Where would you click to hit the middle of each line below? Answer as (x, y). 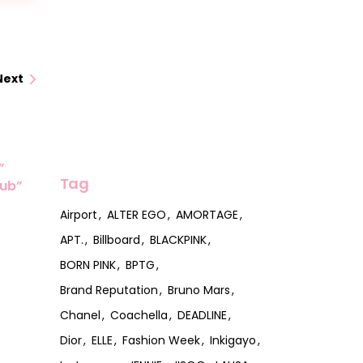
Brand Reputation (109, 290)
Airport (78, 214)
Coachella (139, 315)
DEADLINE (202, 315)
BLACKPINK (178, 239)
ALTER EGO (136, 214)
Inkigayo (233, 340)
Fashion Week (161, 340)
